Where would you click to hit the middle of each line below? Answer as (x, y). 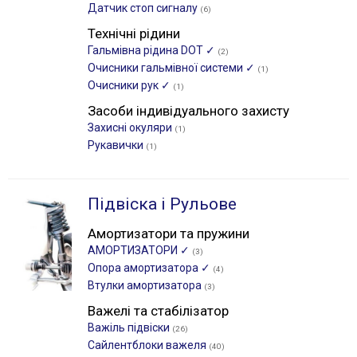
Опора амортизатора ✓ (150, 268)
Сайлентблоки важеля (148, 345)
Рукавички (117, 145)
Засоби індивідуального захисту (188, 111)
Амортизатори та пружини (169, 233)
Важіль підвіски (130, 328)
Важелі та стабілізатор (158, 311)
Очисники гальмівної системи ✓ (173, 68)
